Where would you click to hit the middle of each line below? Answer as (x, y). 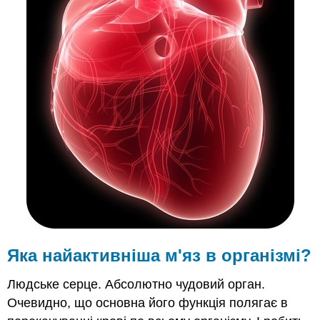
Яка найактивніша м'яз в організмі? (160, 256)
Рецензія (71, 86)
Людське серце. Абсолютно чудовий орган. (136, 284)
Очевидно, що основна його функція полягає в (148, 303)
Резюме (69, 70)
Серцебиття (78, 52)
